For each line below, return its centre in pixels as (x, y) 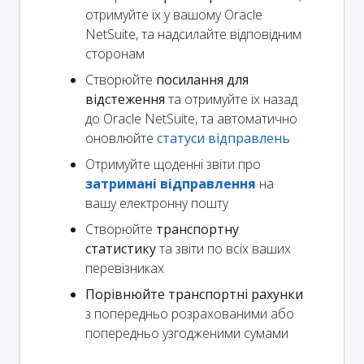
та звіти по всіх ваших (223, 248)
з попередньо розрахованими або (190, 313)
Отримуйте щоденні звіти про (173, 164)
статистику (121, 248)
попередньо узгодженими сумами (187, 333)
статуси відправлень (223, 138)
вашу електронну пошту (157, 203)
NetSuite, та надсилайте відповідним (193, 34)
